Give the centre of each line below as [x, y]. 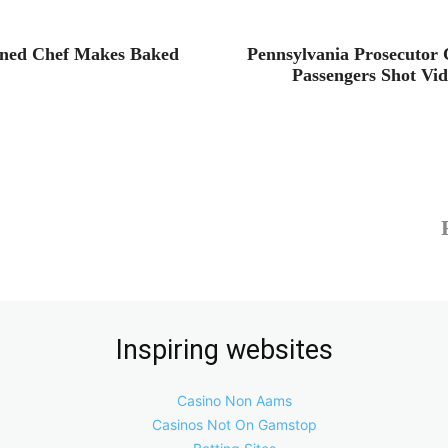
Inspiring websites [224, 350]
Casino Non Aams [234, 400]
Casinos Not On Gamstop [234, 424]
